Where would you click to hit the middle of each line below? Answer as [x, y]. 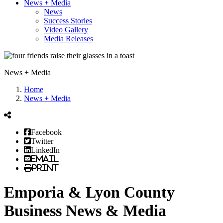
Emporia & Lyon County [89, 192]
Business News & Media [85, 211]
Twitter [42, 141]
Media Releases [68, 39]
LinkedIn [45, 150]
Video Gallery [66, 30]
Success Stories [68, 21]
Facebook [46, 132]
